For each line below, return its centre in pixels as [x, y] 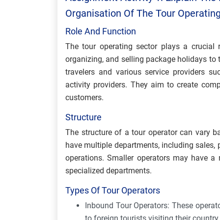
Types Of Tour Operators [114, 190]
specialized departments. [109, 171]
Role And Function [101, 31]
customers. [84, 97]
